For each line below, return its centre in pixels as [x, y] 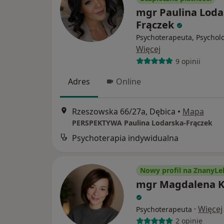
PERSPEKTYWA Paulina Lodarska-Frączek [142, 122]
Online [128, 82]
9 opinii [188, 61]
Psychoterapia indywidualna [125, 138]
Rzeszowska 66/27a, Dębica [124, 111]
